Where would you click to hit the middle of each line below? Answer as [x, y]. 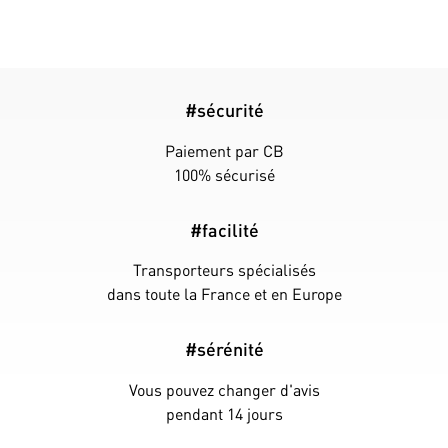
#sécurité [224, 110]
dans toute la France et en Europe [224, 294]
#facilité [224, 229]
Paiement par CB [224, 150]
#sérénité [224, 348]
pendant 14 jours [224, 413]
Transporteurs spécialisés [224, 270]
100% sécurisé [224, 174]
